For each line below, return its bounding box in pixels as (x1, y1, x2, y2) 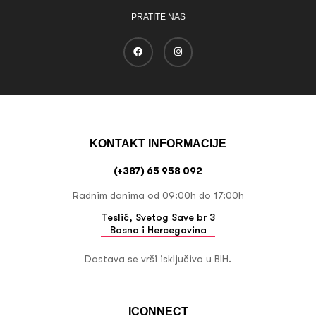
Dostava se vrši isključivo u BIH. (85, 253, 231, 265)
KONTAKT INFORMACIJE (90, 137, 226, 150)
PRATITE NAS (130, 12, 186, 22)
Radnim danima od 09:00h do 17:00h (72, 189, 244, 201)
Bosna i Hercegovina (109, 224, 207, 236)
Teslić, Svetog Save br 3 (101, 211, 215, 223)
